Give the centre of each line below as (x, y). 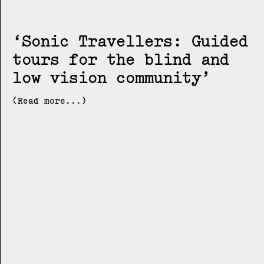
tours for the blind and (121, 59)
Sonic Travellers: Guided (135, 41)
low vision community (107, 77)
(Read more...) (49, 101)
